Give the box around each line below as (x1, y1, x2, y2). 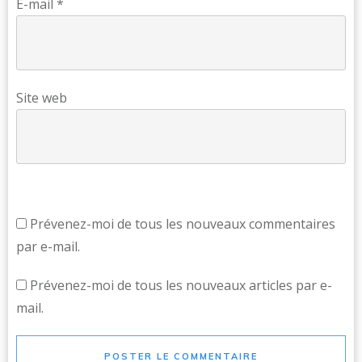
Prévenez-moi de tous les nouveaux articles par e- (30, 276, 332, 294)
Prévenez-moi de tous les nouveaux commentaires (30, 215, 335, 233)
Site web (16, 89, 67, 107)
